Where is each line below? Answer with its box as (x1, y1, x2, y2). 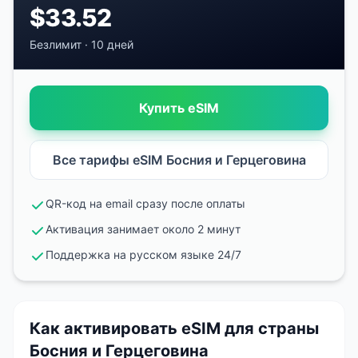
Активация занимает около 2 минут (46, 222, 241, 236)
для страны (225, 319, 319, 338)
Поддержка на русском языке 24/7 (46, 248, 241, 261)
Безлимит (30, 38, 82, 51)
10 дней (91, 38, 133, 51)
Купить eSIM (139, 100, 219, 116)
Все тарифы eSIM (52, 152, 166, 168)
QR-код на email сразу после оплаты (46, 197, 245, 210)
